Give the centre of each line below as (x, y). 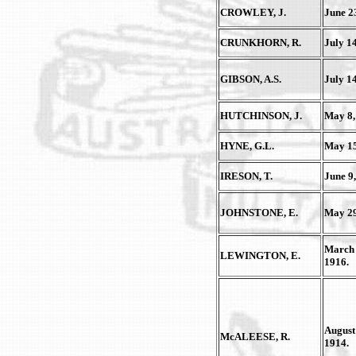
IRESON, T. (246, 176)
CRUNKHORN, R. (261, 43)
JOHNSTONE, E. (259, 213)
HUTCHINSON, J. (261, 116)
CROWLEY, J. (253, 12)
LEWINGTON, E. (260, 255)
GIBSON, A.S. (251, 79)
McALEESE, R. (255, 337)
